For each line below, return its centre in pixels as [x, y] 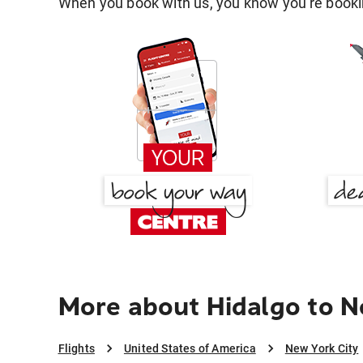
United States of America [190, 349]
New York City [322, 349]
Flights [76, 349]
